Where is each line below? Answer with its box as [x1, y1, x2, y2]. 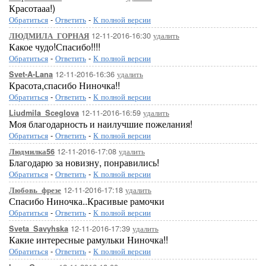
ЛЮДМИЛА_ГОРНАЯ [9, 30, 89, 41]
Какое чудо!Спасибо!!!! [9, 40, 100, 53]
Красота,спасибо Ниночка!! [9, 78, 120, 92]
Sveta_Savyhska [9, 223, 68, 234]
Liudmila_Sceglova [9, 107, 79, 118]
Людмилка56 [9, 146, 55, 157]
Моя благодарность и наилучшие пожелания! [9, 117, 192, 131]
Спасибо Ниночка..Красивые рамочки [9, 194, 164, 208]
